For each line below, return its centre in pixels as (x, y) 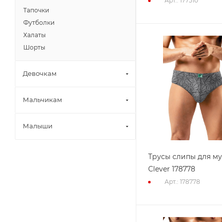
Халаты (34, 35)
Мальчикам (42, 100)
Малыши (38, 126)
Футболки (39, 23)
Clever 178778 (172, 169)
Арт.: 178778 (182, 181)
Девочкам (40, 73)
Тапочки (36, 10)
